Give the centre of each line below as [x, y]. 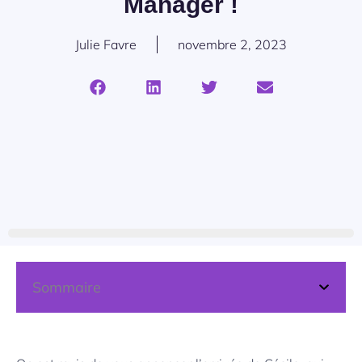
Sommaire [67, 288]
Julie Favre [106, 44]
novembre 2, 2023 [232, 44]
